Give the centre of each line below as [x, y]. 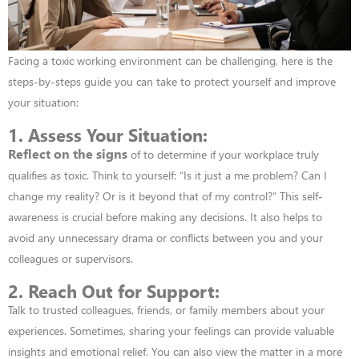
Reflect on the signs [68, 153]
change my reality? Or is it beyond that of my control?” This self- [165, 196]
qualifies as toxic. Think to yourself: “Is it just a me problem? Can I [167, 175]
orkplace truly [286, 154]
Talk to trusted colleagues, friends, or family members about [153, 309]
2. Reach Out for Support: [114, 290]
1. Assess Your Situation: [108, 134]
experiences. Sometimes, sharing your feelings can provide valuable [171, 330]
